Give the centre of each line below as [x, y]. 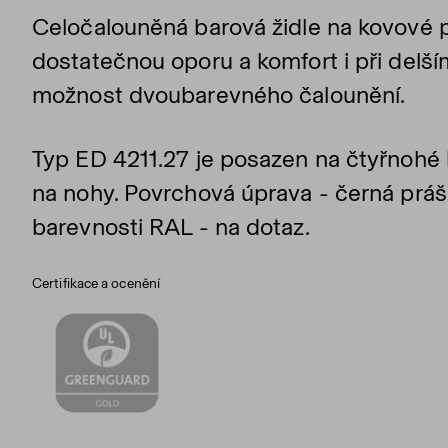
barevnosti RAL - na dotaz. [171, 226]
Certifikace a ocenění [96, 283]
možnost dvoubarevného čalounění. [219, 94]
